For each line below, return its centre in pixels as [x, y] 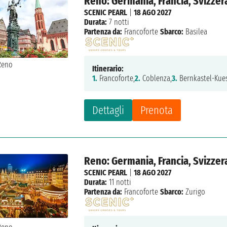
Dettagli [108, 110]
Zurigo [195, 192]
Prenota [157, 110]
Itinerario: [108, 69]
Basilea [196, 32]
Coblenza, [156, 79]
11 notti [119, 182]
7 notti [118, 22]
